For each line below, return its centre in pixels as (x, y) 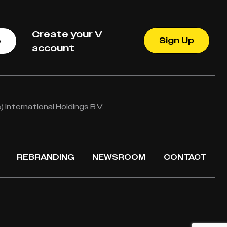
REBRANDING (45, 157)
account (53, 48)
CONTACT (185, 157)
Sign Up (177, 41)
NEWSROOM (119, 157)
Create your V (67, 34)
